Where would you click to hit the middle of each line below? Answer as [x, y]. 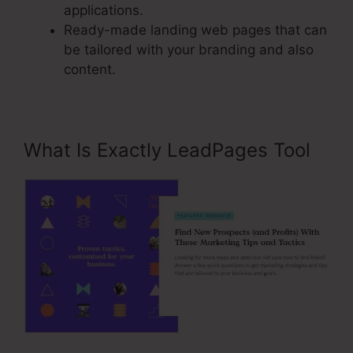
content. [90, 70]
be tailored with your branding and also [189, 50]
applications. [104, 11]
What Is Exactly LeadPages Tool [167, 150]
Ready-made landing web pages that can [195, 30]
